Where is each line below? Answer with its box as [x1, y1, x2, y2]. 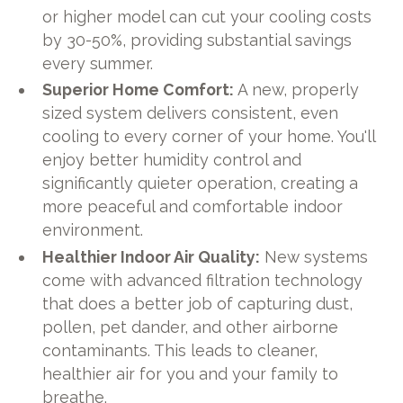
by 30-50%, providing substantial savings [42, 30, 353, 49]
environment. [42, 220, 144, 240]
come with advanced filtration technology [42, 271, 363, 291]
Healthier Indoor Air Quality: [42, 247, 261, 267]
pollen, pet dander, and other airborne [42, 318, 339, 337]
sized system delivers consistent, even [42, 103, 339, 123]
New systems [260, 247, 369, 267]
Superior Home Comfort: [42, 80, 235, 100]
